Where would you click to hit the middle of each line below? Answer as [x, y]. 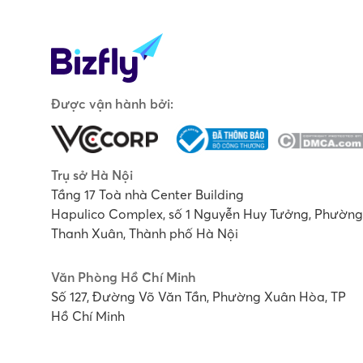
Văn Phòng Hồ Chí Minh [124, 277]
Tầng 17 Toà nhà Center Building [147, 194]
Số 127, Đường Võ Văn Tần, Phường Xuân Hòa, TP [199, 297]
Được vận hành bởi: [112, 104]
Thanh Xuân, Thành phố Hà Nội [145, 233]
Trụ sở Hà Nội [92, 175]
